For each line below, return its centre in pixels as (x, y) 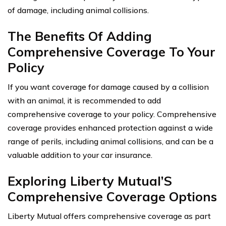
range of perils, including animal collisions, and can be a (110, 142)
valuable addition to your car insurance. (80, 155)
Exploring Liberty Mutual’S (90, 181)
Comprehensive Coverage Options (112, 197)
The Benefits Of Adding (80, 36)
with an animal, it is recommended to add (84, 101)
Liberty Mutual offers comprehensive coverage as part (109, 216)
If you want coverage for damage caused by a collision (108, 87)
